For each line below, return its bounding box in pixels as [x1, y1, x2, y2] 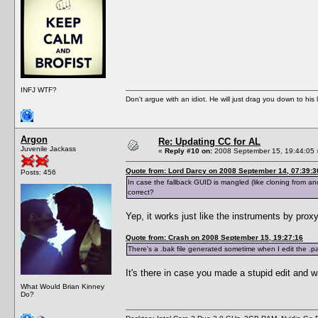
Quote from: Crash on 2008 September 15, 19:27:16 [126, 233, 303, 241]
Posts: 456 [21, 168, 56, 176]
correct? [128, 187, 154, 196]
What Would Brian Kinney [21, 282, 104, 290]
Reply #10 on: [165, 146, 212, 155]
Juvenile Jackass [21, 144, 76, 153]
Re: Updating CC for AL [158, 136, 261, 147]
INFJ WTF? [21, 85, 57, 94]
